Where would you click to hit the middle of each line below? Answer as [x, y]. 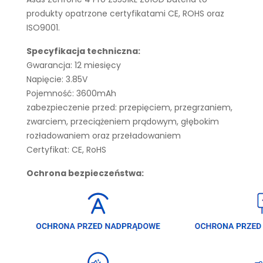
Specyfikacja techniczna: [83, 51]
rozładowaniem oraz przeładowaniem [104, 136]
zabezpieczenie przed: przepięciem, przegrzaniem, [129, 107]
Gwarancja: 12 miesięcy [74, 65]
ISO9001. [43, 28]
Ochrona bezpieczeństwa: [85, 173]
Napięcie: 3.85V [57, 79]
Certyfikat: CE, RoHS [66, 150]
